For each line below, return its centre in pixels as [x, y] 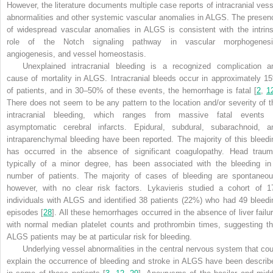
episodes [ [25, 213]
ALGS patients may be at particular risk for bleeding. [99, 237]
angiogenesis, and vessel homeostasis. [76, 54]
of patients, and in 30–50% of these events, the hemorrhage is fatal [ [132, 91]
